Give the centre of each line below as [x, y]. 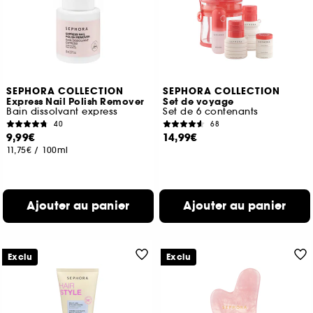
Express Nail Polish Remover [75, 102]
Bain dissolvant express [62, 112]
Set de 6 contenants [211, 112]
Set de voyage [198, 102]
